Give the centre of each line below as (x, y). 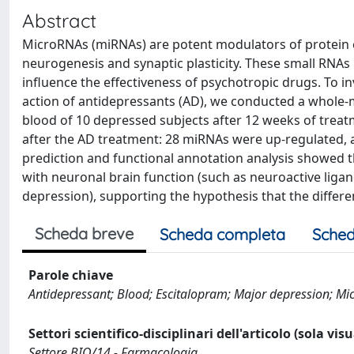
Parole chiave (71, 275)
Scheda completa (222, 234)
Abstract (59, 21)
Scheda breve (84, 233)
